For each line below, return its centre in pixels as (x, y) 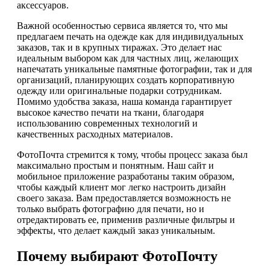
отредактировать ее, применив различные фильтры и (126, 220)
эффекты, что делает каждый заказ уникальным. (116, 231)
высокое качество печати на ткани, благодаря (110, 113)
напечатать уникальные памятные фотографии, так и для (134, 69)
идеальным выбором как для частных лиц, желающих (128, 58)
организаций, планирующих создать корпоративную (126, 80)
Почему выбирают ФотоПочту (117, 256)
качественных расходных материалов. (95, 134)
